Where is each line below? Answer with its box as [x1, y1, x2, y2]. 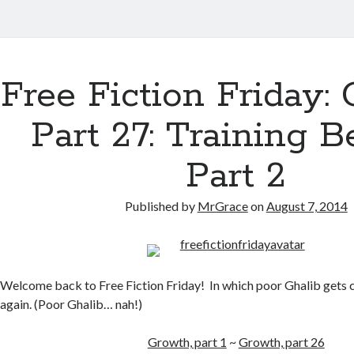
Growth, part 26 [238, 334, 325, 349]
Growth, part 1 [147, 334, 227, 349]
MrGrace [197, 198, 248, 213]
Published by [124, 198, 198, 213]
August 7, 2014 [265, 198, 348, 213]
